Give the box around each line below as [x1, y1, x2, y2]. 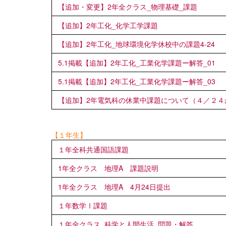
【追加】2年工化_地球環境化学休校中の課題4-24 [58, 38, 215, 49]
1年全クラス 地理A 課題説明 [58, 162, 158, 173]
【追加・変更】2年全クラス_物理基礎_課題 [58, 1, 197, 12]
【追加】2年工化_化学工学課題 [58, 20, 158, 30]
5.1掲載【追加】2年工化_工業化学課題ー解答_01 [58, 57, 215, 68]
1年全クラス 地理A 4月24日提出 [58, 181, 171, 192]
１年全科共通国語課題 [58, 144, 129, 154]
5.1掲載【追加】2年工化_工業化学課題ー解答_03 [58, 76, 215, 86]
